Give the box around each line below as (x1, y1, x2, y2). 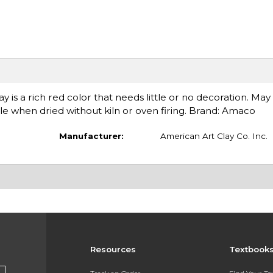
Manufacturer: (58, 130, 124, 141)
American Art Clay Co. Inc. (160, 130, 268, 141)
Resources (90, 244, 136, 255)
